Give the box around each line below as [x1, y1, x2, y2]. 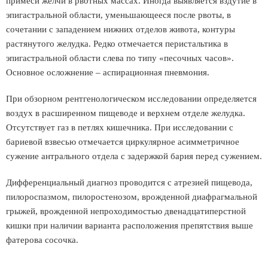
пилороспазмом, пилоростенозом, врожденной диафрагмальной [6, 192, 257, 202]
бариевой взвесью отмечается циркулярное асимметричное [6, 137, 239, 147]
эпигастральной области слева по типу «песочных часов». [6, 53, 234, 63]
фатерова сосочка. [6, 235, 78, 245]
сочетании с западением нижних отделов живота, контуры [6, 25, 235, 34]
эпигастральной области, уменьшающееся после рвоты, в [6, 10, 231, 20]
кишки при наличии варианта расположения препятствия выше [6, 221, 253, 230]
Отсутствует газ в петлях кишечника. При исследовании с [6, 123, 233, 132]
